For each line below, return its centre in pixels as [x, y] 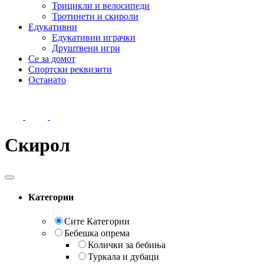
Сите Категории [97, 222]
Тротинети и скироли [95, 16]
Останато [47, 80]
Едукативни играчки [94, 37]
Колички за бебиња [127, 245]
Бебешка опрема [97, 233]
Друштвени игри [86, 48]
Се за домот [52, 59]
